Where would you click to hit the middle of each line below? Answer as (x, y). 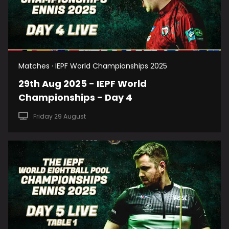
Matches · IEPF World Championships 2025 (93, 66)
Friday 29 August (59, 116)
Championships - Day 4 (75, 97)
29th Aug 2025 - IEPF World (83, 84)
